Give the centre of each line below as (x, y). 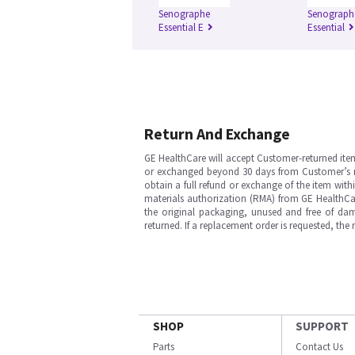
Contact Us (319, 347)
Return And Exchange (217, 134)
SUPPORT (322, 326)
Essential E (181, 27)
